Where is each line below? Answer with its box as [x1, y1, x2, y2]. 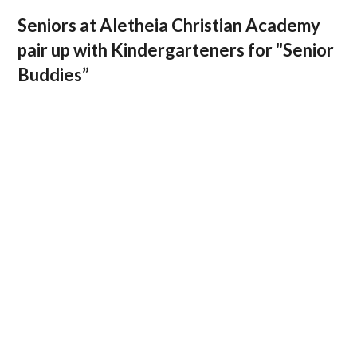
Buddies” [18, 63, 90, 85]
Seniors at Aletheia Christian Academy [18, 14, 321, 36]
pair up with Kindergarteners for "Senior [18, 38, 335, 61]
